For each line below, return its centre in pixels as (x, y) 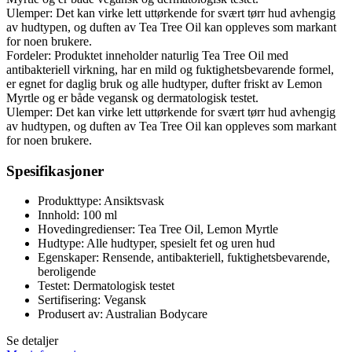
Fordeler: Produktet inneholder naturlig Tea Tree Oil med (147, 55)
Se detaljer (32, 341)
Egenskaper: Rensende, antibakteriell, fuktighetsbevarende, (184, 258)
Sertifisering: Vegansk (92, 300)
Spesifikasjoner (55, 170)
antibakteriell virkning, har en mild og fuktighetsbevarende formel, (170, 69)
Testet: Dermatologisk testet (106, 286)
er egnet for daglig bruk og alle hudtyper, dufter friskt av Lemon (164, 83)
